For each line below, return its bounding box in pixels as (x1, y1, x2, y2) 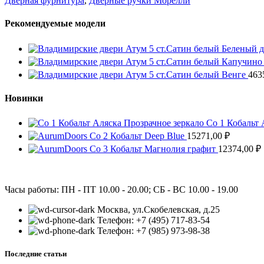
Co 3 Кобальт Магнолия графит (90, 144, 218, 154)
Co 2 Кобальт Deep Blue (90, 131, 187, 141)
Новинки (5, 93, 43, 103)
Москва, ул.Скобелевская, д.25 (97, 204, 220, 215)
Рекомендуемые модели (5, 18, 105, 29)
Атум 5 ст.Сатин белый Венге (126, 69, 248, 80)
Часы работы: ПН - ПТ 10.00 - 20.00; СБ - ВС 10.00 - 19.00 (5, 184, 238, 195)
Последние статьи (5, 249, 67, 259)
